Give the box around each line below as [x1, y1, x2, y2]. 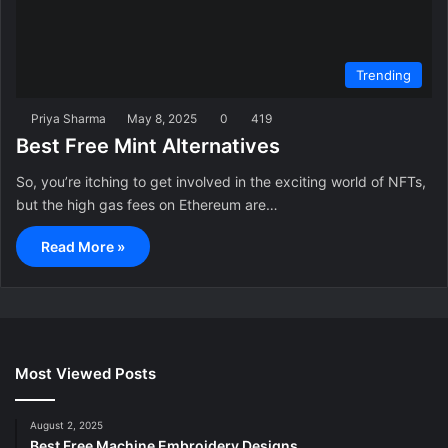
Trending [356, 67, 411, 84]
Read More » [41, 238, 125, 256]
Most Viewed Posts [15, 364, 156, 384]
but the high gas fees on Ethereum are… [16, 196, 278, 214]
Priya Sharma [31, 111, 106, 127]
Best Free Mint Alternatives [16, 134, 280, 159]
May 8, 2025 [127, 111, 197, 127]
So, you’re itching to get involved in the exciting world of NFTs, [16, 173, 426, 191]
